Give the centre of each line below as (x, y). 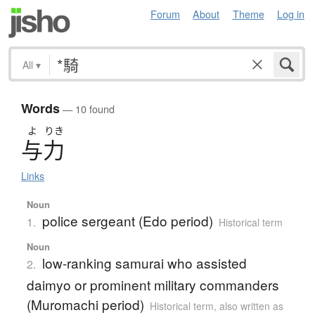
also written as (251, 306)
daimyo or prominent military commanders (153, 285)
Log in (291, 14)
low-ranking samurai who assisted (144, 263)
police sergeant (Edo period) (127, 221)
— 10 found (87, 109)
